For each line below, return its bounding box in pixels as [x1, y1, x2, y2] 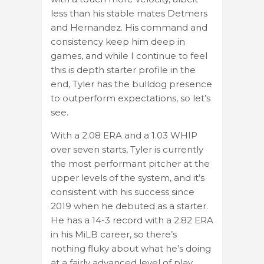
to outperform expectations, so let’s [51, 92, 210, 104]
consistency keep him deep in [51, 35, 185, 47]
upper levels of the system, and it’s [51, 171, 204, 183]
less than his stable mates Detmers [51, 7, 207, 19]
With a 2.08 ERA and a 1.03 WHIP [51, 129, 197, 141]
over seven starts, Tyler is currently [51, 143, 203, 155]
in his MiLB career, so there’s [51, 228, 177, 240]
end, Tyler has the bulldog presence [51, 78, 212, 90]
